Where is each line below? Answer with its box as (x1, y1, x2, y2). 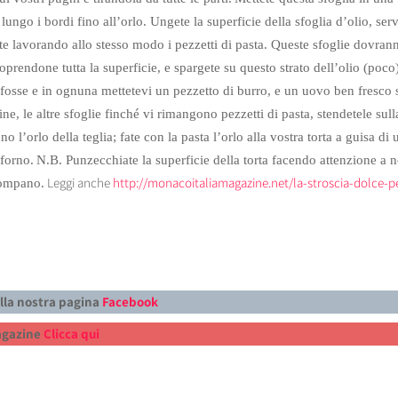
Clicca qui (43, 324, 99, 342)
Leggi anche (44, 173, 113, 191)
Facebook (101, 292, 161, 310)
